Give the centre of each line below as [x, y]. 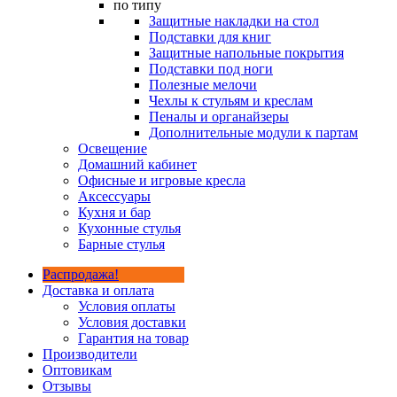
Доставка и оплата [98, 290]
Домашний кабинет [137, 164]
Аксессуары [114, 196]
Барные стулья [121, 244]
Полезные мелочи [203, 85]
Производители [90, 354]
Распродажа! [81, 274]
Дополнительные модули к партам [253, 132]
